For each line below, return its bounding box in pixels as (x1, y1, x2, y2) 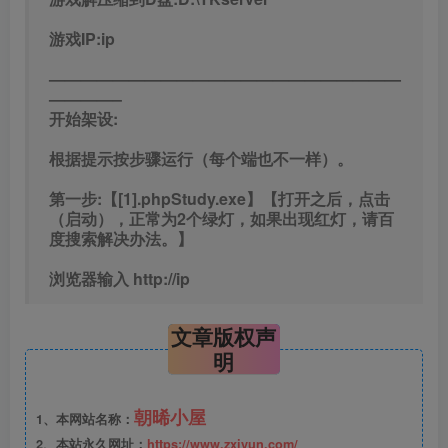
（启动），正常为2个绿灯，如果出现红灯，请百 (49, 207, 394, 230)
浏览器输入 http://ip (49, 267, 190, 290)
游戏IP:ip (49, 27, 115, 50)
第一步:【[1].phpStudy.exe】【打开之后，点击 (49, 187, 390, 210)
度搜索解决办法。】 (49, 227, 193, 250)
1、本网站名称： (36, 410, 134, 428)
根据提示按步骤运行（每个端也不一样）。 (49, 147, 353, 170)
